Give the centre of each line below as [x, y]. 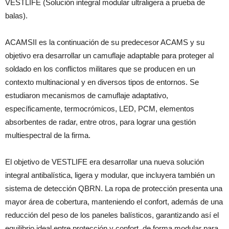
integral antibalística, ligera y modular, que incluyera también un [110, 175]
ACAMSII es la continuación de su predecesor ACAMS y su [105, 42]
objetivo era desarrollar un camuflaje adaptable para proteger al [109, 55]
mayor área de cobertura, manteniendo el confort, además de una [114, 202]
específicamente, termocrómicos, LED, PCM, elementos [100, 109]
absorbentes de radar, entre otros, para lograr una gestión [100, 122]
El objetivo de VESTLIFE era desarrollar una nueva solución [105, 162]
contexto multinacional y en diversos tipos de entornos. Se [102, 82]
